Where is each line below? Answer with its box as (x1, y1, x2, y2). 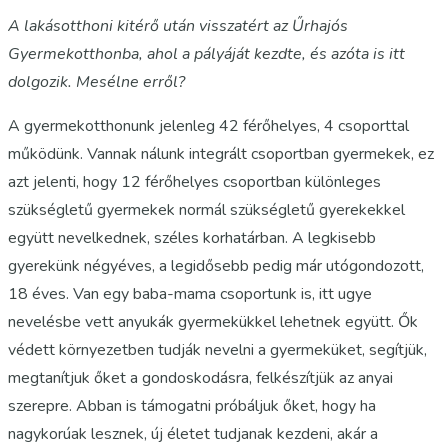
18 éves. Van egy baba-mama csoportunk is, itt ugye (8, 282, 372, 305)
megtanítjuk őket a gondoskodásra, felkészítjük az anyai (8, 366, 393, 389)
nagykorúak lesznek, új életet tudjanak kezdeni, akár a (8, 422, 378, 445)
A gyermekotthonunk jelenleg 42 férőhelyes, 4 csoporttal (8, 114, 409, 137)
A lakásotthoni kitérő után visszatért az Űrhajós (8, 14, 348, 37)
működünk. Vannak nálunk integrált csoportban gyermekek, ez (8, 142, 434, 165)
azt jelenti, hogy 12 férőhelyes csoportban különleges (8, 170, 381, 193)
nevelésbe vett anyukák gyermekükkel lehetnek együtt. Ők (8, 310, 418, 333)
